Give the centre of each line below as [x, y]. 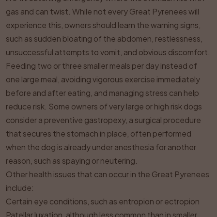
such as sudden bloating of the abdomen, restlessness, [104, 39]
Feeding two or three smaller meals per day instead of [101, 66]
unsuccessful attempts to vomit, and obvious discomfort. [108, 52]
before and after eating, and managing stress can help [102, 93]
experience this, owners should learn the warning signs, [103, 25]
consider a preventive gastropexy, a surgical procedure [103, 120]
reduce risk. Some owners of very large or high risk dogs [104, 106]
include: [20, 188]
